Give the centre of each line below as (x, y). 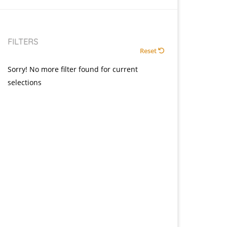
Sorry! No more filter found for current (73, 69)
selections (25, 82)
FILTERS (23, 42)
